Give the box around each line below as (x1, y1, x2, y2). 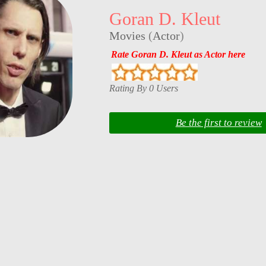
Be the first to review (175, 117, 262, 129)
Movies (109, 29, 145, 43)
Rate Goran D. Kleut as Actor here (110, 49, 245, 59)
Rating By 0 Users (109, 83, 178, 93)
